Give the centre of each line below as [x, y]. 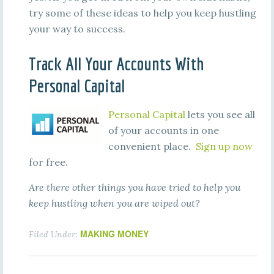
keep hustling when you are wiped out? [114, 203]
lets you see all [220, 114]
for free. [48, 162]
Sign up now [224, 146]
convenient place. [152, 146]
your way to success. [77, 29]
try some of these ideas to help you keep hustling [142, 13]
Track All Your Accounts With [116, 64]
